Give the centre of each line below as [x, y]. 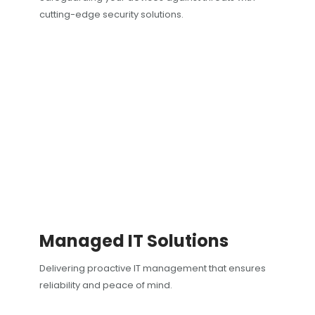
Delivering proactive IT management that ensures [152, 269]
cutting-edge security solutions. [111, 15]
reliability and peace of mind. [105, 285]
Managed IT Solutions [134, 241]
